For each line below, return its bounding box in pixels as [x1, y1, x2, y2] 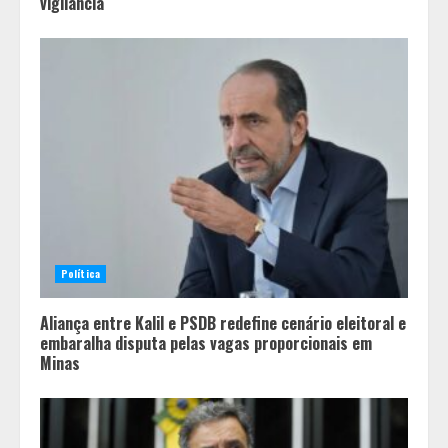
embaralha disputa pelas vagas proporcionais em [40, 330, 372, 355]
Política [61, 265, 100, 281]
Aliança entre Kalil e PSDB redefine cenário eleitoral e [40, 310, 406, 335]
